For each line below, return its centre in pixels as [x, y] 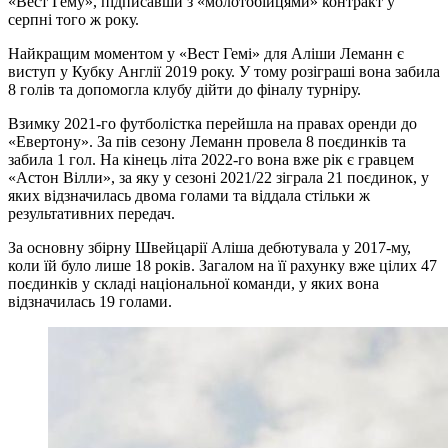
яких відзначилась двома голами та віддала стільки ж [189, 196]
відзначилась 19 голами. [90, 302]
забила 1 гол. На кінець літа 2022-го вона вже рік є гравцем [211, 160]
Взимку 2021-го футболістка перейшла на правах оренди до [212, 124]
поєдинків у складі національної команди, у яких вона [193, 284]
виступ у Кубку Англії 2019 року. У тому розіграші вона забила [224, 72]
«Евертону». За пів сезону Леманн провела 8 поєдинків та [207, 142]
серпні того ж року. [75, 20]
